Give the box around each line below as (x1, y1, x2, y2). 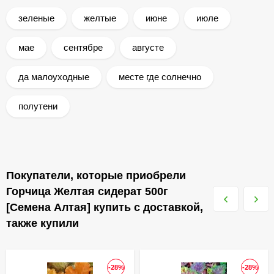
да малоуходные (18, 72, 89, 82)
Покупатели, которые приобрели (6, 169, 186, 182)
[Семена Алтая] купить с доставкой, (6, 201, 203, 213)
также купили (6, 217, 79, 229)
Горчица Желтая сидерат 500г (6, 185, 168, 198)
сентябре (64, 42, 103, 53)
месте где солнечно (119, 72, 201, 82)
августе (132, 42, 164, 53)
